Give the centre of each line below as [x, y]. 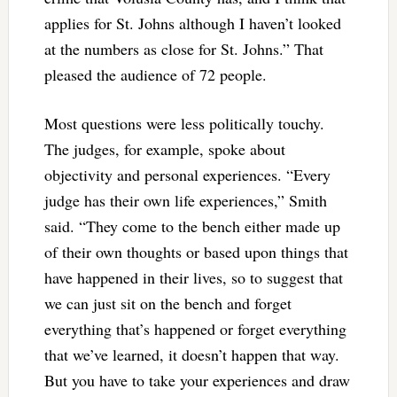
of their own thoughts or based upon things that [196, 252]
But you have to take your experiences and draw [197, 381]
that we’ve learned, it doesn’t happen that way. [191, 355]
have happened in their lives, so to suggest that [193, 278]
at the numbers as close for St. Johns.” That [183, 49]
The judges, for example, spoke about [164, 149]
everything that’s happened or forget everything [195, 329]
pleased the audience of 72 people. [155, 75]
